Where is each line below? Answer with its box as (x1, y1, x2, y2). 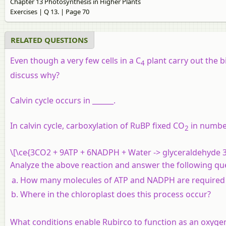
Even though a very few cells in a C (10, 55, 141, 67)
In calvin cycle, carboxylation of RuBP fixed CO (10, 120, 185, 131)
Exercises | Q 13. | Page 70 (10, 7, 89, 17)
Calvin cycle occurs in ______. (10, 94, 118, 106)
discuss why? (10, 69, 60, 81)
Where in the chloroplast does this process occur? (20, 188, 211, 200)
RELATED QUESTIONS (11, 35, 88, 45)
